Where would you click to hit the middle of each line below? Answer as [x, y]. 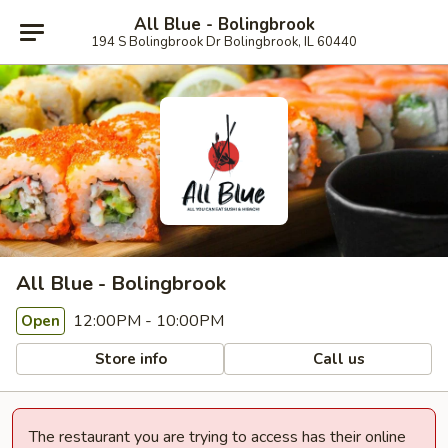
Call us [337, 358]
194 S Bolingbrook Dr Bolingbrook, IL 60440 [224, 41]
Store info [129, 358]
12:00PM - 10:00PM [146, 321]
